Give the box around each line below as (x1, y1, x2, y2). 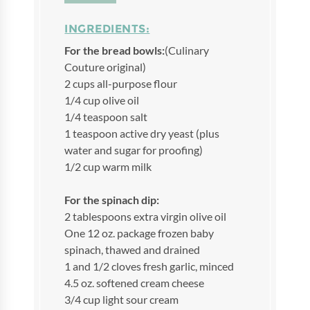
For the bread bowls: (64, 44, 165, 56)
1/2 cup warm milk (64, 161, 152, 172)
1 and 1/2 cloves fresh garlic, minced (64, 260, 235, 272)
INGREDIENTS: (64, 21, 150, 35)
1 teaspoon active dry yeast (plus (64, 127, 220, 139)
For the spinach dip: (64, 194, 160, 206)
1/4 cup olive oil (64, 94, 140, 106)
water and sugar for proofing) (64, 144, 203, 156)
